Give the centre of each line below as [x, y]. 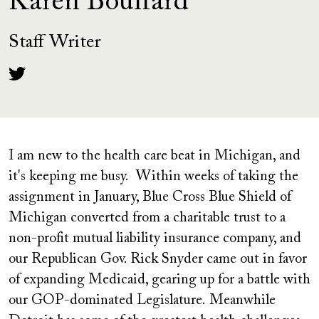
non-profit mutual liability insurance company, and [155, 239]
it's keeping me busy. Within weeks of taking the [153, 177]
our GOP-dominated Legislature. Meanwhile [142, 300]
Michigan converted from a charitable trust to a [147, 218]
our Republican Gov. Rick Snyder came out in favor [158, 259]
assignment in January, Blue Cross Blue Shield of [150, 197]
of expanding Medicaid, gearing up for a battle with [159, 280]
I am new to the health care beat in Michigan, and [155, 156]
